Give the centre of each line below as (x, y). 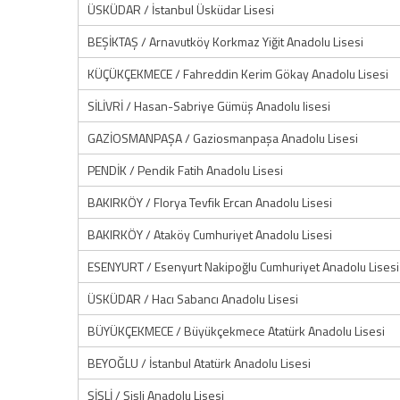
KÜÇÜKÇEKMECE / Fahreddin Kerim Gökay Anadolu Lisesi (238, 74)
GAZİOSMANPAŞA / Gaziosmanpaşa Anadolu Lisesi (223, 138)
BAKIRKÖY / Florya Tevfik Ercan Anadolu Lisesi (210, 202)
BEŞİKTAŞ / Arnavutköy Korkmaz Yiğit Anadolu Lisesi (225, 42)
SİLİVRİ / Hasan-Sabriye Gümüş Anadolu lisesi (209, 106)
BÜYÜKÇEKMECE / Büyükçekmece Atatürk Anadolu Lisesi (236, 331)
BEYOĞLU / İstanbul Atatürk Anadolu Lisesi (199, 363)
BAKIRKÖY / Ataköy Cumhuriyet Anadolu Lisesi (210, 234)
